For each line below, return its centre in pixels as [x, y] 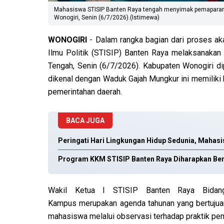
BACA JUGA [85, 121]
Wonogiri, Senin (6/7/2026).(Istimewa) [107, 18]
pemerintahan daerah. [85, 92]
